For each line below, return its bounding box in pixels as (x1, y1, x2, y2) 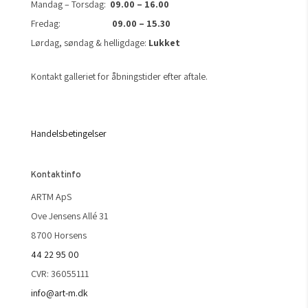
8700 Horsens (30, 229, 87, 241)
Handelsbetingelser (30, 126, 107, 140)
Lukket (148, 36, 180, 49)
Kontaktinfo (30, 170, 81, 181)
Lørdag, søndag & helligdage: (30, 36, 148, 49)
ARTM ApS (30, 190, 71, 203)
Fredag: (30, 16, 112, 30)
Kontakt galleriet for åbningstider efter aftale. (30, 69, 208, 82)
